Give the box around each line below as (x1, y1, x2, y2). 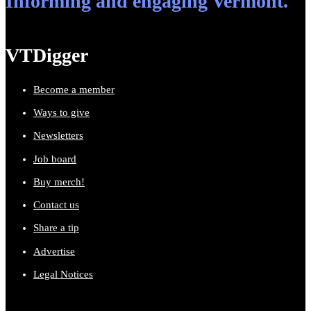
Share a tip (33, 222, 79, 234)
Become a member (33, 83, 115, 95)
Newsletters (33, 130, 83, 142)
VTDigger (6, 44, 88, 66)
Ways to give (33, 107, 90, 119)
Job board (33, 153, 76, 165)
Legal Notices (33, 268, 93, 280)
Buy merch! (33, 176, 85, 187)
